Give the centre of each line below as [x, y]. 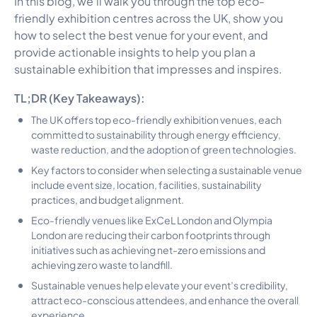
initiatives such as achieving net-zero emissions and [148, 249]
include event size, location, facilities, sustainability [146, 184]
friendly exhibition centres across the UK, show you [149, 17]
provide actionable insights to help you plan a [135, 51]
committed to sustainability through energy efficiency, [156, 133]
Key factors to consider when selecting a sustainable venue [167, 169]
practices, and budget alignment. [108, 198]
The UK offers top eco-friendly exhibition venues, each [156, 119]
